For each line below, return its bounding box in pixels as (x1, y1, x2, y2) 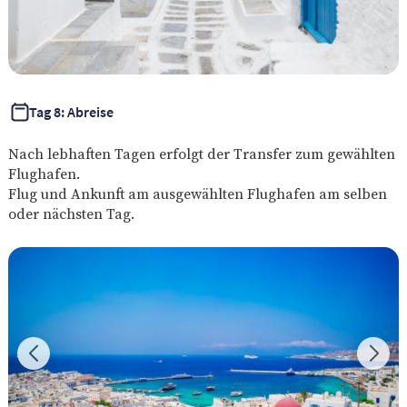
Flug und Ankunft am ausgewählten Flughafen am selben (7, 183, 387, 203)
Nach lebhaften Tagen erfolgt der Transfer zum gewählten (7, 143, 395, 164)
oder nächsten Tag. (7, 203, 134, 223)
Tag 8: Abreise (28, 102, 114, 121)
